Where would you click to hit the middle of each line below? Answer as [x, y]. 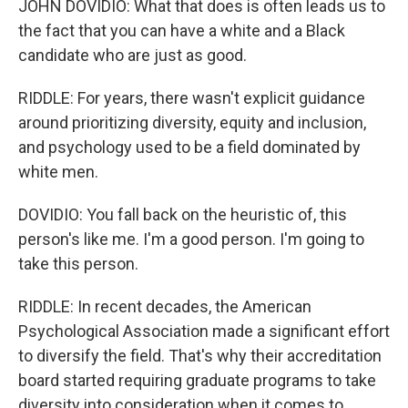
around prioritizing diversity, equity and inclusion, [192, 122]
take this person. [78, 264]
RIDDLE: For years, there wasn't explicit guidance [192, 98]
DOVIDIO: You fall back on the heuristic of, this [183, 214]
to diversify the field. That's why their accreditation [200, 356]
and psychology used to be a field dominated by [189, 147]
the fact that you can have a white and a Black [182, 31]
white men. [58, 172]
